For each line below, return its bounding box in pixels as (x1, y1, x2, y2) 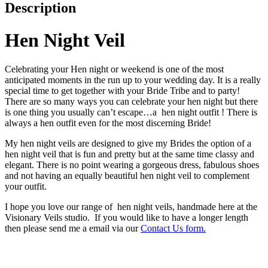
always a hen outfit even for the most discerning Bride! (5, 118, 211, 129)
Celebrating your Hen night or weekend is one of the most (5, 64, 224, 75)
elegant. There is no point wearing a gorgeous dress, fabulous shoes (5, 160, 259, 170)
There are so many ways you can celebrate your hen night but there (5, 96, 258, 107)
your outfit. (5, 181, 47, 192)
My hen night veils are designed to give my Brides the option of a (5, 138, 251, 149)
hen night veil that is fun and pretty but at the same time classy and (5, 149, 254, 160)
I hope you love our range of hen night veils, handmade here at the (5, 202, 257, 212)
